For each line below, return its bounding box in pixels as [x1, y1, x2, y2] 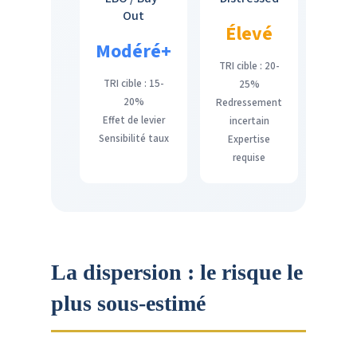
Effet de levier [102, 112, 165, 127]
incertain [229, 113, 269, 128]
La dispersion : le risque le [51, 259, 303, 284]
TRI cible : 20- [218, 58, 280, 73]
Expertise [228, 131, 270, 147]
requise [233, 150, 265, 165]
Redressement [216, 95, 282, 110]
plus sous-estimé [51, 290, 206, 316]
